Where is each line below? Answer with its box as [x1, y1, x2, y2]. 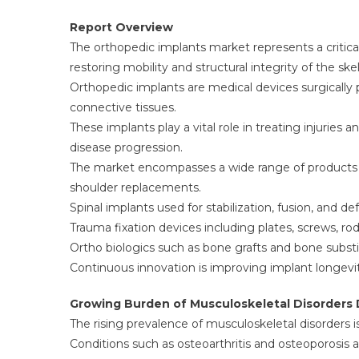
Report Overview [70, 20, 173, 34]
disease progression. [70, 140, 183, 155]
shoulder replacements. [70, 180, 201, 195]
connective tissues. [70, 100, 176, 115]
